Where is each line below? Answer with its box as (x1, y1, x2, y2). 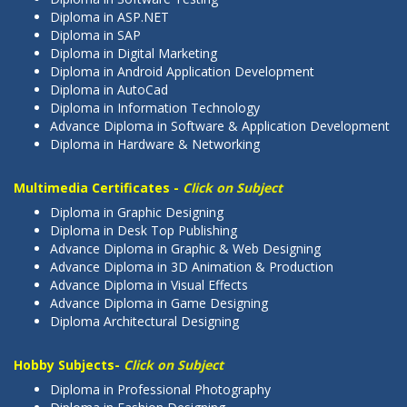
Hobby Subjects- (14, 355, 124, 373)
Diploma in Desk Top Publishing (50, 221, 237, 239)
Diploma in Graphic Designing (50, 203, 223, 221)
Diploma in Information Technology (50, 98, 260, 116)
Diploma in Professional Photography (50, 380, 271, 398)
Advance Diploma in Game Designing (50, 293, 268, 312)
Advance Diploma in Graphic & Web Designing (50, 239, 321, 257)
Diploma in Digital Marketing (50, 44, 217, 62)
